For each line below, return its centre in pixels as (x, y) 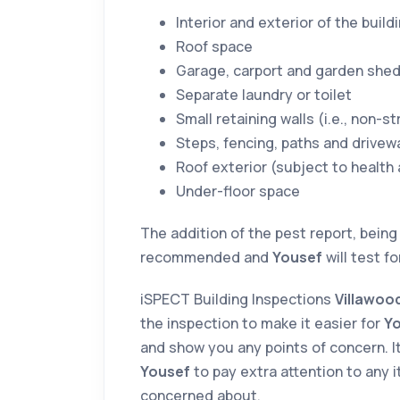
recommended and (206, 258)
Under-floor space (238, 192)
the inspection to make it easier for (262, 324)
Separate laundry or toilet (264, 95)
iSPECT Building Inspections (237, 300)
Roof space (214, 47)
